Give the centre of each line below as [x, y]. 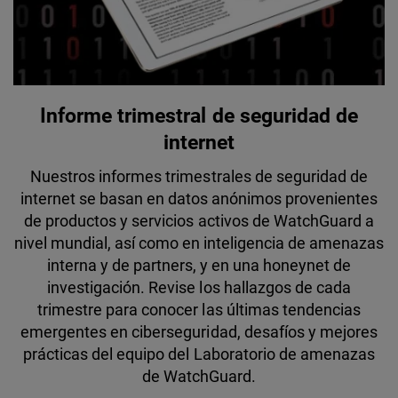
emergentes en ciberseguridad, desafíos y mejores [199, 331]
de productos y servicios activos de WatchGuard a [199, 220]
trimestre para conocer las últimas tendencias [199, 309]
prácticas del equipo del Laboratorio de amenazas [199, 354]
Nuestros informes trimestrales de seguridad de [199, 176]
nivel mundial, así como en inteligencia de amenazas [199, 243]
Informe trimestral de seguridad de [199, 115]
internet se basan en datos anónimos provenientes [199, 198]
